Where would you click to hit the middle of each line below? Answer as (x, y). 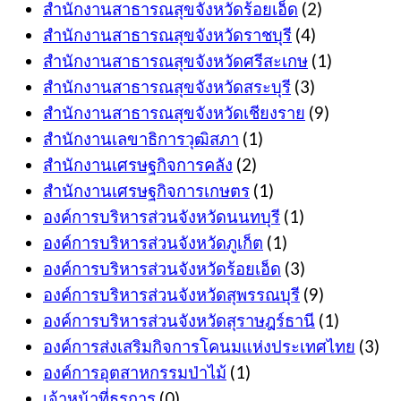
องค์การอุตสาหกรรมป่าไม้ (135, 373)
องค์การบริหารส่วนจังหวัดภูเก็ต (153, 243)
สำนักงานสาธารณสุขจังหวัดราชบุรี (167, 35)
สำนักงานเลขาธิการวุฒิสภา (141, 139)
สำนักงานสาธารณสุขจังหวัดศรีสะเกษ (175, 61)
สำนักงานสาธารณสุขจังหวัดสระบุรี (167, 87)
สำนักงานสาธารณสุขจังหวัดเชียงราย (174, 113)
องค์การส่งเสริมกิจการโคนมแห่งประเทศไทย (199, 347)
